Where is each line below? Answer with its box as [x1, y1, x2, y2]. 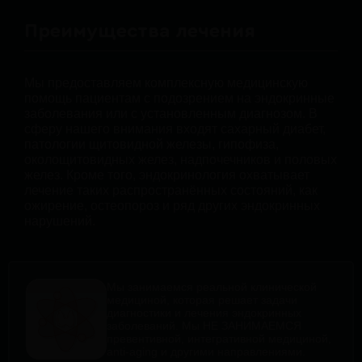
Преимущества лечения [24, 21, 255, 41]
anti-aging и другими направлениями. [107, 344, 305, 358]
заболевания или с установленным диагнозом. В [24, 106, 318, 120]
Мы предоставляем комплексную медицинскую [24, 75, 308, 90]
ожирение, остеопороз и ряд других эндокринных [24, 198, 320, 213]
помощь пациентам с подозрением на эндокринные [24, 90, 335, 105]
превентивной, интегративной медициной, [107, 331, 331, 345]
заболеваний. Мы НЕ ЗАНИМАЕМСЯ [107, 318, 301, 332]
